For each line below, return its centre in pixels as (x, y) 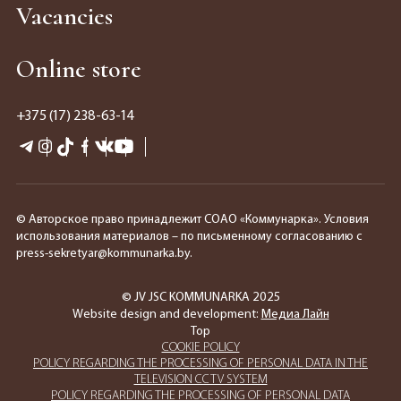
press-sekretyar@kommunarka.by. (104, 254)
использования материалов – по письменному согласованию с (189, 237)
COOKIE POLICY (200, 348)
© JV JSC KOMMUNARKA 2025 (200, 298)
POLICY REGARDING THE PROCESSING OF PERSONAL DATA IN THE (200, 364)
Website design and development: (166, 315)
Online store (78, 69)
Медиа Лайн (295, 315)
